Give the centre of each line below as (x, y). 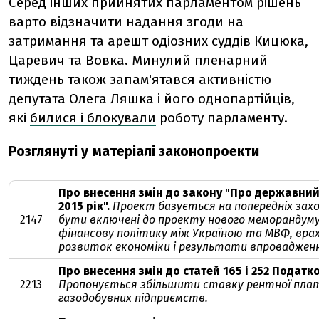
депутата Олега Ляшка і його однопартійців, (152, 99)
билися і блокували (93, 118)
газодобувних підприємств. (133, 298)
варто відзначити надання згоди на (126, 22)
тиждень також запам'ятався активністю (140, 79)
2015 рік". (84, 206)
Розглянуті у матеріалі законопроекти (134, 151)
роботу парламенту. (222, 118)
